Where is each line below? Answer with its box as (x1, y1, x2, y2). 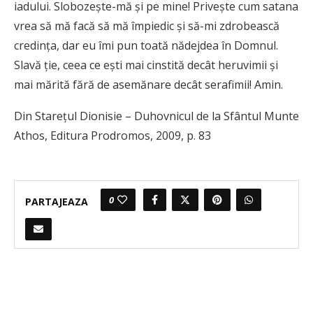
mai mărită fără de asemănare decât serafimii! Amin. (14, 77, 283, 93)
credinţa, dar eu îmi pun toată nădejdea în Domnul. (14, 38, 278, 54)
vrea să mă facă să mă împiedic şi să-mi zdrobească (14, 18, 279, 34)
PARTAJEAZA (25, 194, 88, 208)
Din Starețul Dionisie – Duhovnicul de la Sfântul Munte (14, 108, 299, 124)
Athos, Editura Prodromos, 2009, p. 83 (14, 128, 211, 144)
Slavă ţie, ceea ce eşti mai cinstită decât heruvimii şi (14, 57, 278, 73)
